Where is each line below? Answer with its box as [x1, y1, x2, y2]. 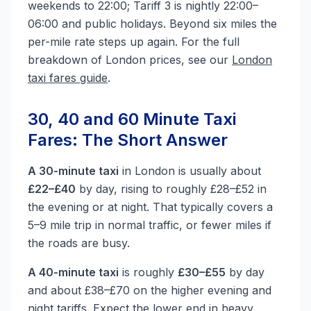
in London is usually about [119, 164, 261, 178]
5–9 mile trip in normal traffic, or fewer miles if [28, 218, 271, 232]
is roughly [119, 265, 178, 279]
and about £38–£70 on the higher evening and [28, 283, 271, 297]
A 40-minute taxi [28, 265, 119, 279]
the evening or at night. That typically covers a [28, 200, 273, 214]
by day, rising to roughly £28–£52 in [76, 182, 267, 196]
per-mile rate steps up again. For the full [28, 35, 239, 49]
